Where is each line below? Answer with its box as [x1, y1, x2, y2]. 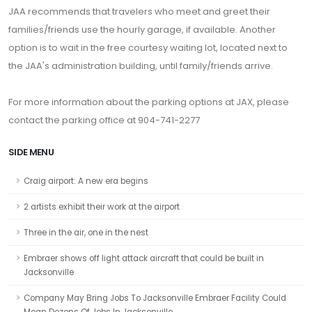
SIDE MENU [8, 146, 54, 159]
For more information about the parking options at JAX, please [8, 95, 289, 109]
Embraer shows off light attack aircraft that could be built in [24, 253, 264, 264]
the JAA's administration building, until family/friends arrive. [8, 59, 273, 72]
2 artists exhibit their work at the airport [24, 201, 180, 212]
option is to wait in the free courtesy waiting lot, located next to [8, 41, 288, 54]
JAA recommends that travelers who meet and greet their [8, 5, 270, 18]
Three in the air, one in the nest [24, 227, 148, 238]
